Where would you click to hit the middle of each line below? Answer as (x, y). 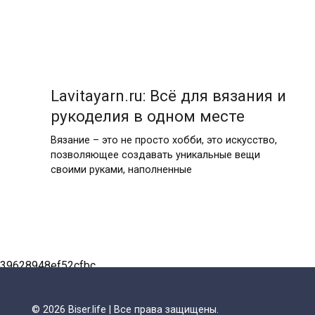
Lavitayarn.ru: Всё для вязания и (168, 96)
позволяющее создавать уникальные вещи (155, 155)
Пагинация (59, 214)
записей (52, 231)
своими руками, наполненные (121, 170)
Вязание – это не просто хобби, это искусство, (163, 141)
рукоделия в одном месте (147, 116)
